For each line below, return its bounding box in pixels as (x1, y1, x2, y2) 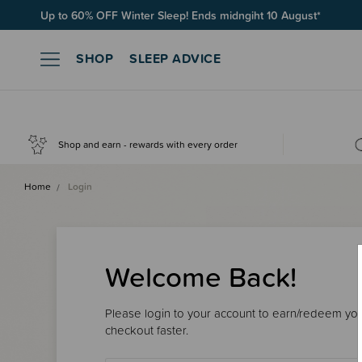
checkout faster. (105, 321, 188, 339)
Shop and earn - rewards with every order (58, 137, 238, 152)
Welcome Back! (105, 255, 297, 298)
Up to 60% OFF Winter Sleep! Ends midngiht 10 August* (40, 6, 321, 23)
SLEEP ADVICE (129, 48, 221, 68)
